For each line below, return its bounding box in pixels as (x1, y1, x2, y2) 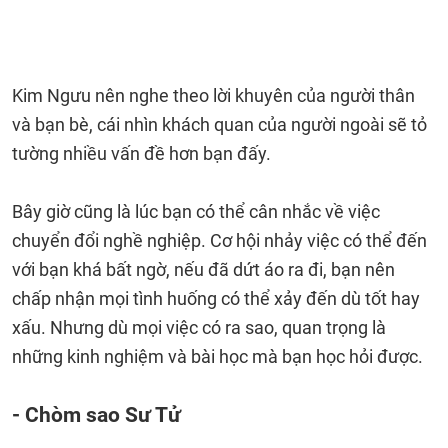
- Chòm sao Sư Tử (12, 402, 181, 427)
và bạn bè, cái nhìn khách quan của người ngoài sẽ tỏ (12, 114, 427, 135)
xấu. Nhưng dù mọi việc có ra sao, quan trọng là (12, 317, 386, 338)
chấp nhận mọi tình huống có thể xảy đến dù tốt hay (12, 288, 420, 309)
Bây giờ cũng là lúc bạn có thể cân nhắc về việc (12, 201, 380, 222)
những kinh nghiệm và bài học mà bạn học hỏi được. (12, 346, 423, 367)
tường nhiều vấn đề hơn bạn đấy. (12, 143, 271, 164)
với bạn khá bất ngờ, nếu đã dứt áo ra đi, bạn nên (12, 259, 395, 280)
